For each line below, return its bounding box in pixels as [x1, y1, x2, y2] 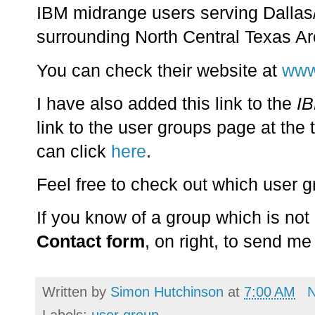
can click [37, 141, 111, 161]
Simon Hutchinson [110, 284, 224, 300]
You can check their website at [37, 60, 282, 80]
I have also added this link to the [37, 94, 297, 113]
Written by [42, 284, 110, 300]
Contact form [37, 232, 145, 252]
